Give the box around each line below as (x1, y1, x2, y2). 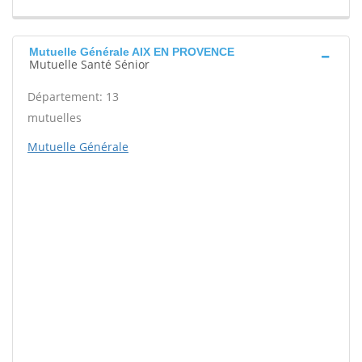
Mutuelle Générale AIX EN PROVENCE (29, 45, 234, 59)
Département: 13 (27, 89, 119, 105)
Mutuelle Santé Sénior (29, 57, 149, 73)
